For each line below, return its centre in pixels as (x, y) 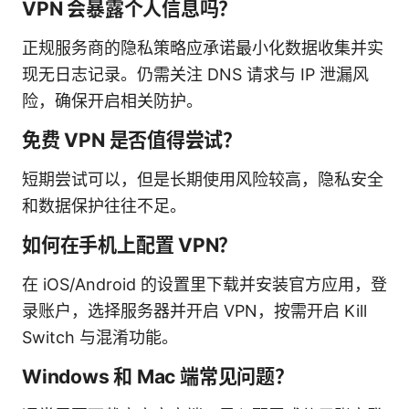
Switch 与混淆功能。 (100, 337)
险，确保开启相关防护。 (112, 100)
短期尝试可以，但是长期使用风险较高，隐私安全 (203, 179)
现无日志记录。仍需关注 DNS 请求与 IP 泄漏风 (195, 74)
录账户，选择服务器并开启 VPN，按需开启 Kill (194, 310)
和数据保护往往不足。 (104, 205)
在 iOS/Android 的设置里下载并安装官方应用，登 (204, 284)
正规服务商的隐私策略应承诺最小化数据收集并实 (203, 47)
